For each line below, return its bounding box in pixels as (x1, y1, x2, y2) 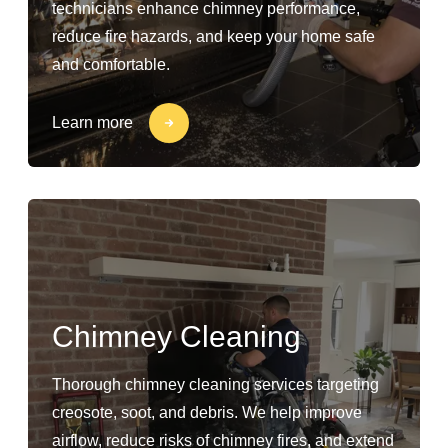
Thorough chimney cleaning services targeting (52, 376, 379, 393)
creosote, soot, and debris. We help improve (52, 404, 362, 421)
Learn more (52, 114, 133, 131)
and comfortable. (52, 56, 170, 73)
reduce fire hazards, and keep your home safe (52, 28, 375, 45)
